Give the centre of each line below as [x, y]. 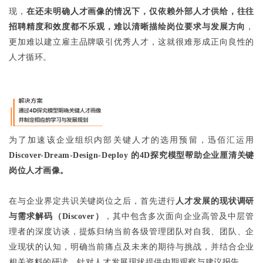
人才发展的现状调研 [215, 201]
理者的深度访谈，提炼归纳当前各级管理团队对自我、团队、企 [131, 231]
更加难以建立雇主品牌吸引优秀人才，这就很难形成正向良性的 [131, 42]
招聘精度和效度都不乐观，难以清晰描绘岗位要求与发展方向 [127, 27]
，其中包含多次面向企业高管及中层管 [179, 216]
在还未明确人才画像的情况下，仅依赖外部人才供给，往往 [140, 11]
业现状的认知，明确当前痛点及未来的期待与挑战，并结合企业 [131, 247]
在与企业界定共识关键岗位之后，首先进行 [92, 201]
